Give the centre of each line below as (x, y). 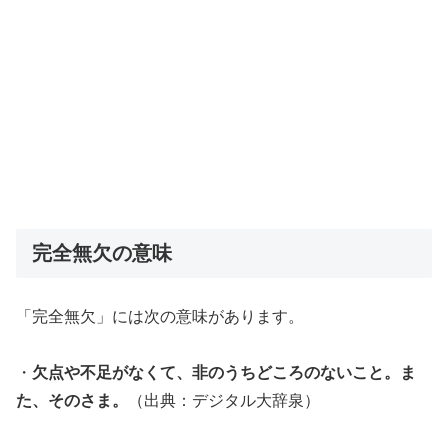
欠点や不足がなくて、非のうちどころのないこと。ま (224, 373)
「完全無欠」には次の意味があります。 (160, 317)
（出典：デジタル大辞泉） (224, 401)
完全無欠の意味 (102, 253)
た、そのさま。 (72, 401)
